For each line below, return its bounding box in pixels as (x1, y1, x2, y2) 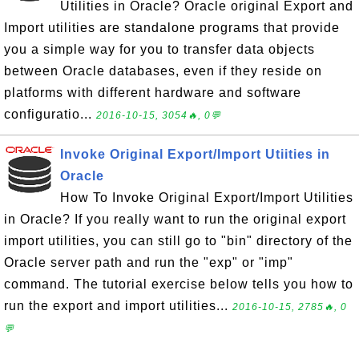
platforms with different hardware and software (4, 86, 301, 99)
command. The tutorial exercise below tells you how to (4, 277, 353, 291)
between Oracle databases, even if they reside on (4, 64, 322, 78)
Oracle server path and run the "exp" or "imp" (4, 256, 293, 269)
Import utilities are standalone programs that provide (4, 21, 340, 34)
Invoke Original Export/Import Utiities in (60, 147, 330, 161)
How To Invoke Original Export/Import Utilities (60, 191, 353, 204)
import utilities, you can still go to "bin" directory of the (4, 234, 353, 248)
